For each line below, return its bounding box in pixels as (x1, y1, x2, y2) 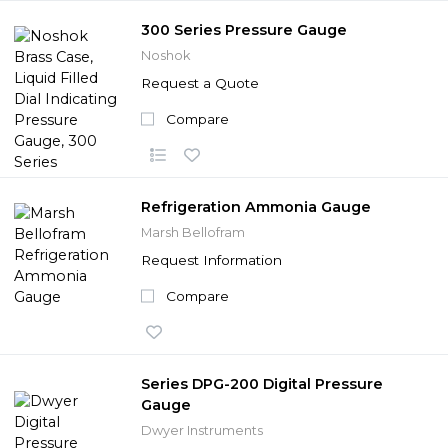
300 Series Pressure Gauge (141, 20, 347, 39)
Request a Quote (141, 74, 259, 91)
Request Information (141, 251, 282, 268)
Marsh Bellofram (141, 224, 245, 240)
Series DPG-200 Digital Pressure (141, 374, 383, 393)
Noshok (141, 47, 190, 63)
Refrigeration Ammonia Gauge (141, 197, 371, 216)
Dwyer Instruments (141, 422, 263, 438)
